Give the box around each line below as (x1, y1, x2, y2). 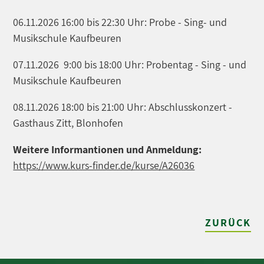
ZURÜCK (204, 216, 251, 230)
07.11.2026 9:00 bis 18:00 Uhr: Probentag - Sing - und (13, 58, 247, 72)
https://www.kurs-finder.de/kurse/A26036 (13, 159, 195, 173)
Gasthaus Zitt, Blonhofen (13, 116, 124, 130)
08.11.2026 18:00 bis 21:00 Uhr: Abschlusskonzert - (13, 100, 233, 114)
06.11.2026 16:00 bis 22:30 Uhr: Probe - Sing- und (13, 15, 227, 29)
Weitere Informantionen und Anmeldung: (13, 143, 202, 157)
